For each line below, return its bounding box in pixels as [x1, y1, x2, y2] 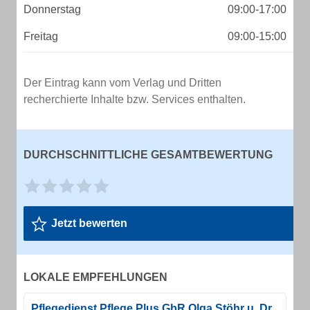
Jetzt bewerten [51, 217, 127, 229]
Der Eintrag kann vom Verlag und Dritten [24, 77, 221, 89]
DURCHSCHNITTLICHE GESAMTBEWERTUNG [24, 149, 273, 161]
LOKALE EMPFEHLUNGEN [24, 271, 167, 283]
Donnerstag [24, 3, 81, 15]
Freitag [24, 30, 58, 42]
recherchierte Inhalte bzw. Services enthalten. [24, 93, 246, 105]
